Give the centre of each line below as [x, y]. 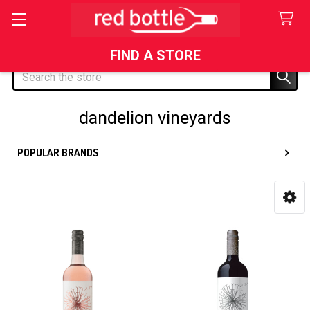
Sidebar [49, 175]
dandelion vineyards [155, 118]
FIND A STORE [155, 55]
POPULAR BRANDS [58, 153]
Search [29, 71]
